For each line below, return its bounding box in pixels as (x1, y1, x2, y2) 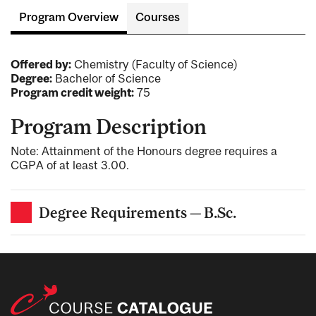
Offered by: (11, 57, 71, 72)
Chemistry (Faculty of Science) (71, 57, 238, 72)
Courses (135, 10, 180, 25)
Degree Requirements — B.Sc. (39, 203, 236, 221)
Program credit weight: (11, 85, 134, 100)
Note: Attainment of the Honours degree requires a (11, 143, 277, 158)
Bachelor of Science (52, 71, 161, 86)
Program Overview (19, 10, 119, 25)
